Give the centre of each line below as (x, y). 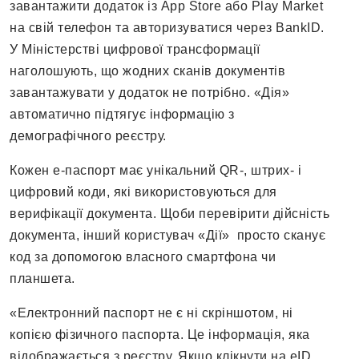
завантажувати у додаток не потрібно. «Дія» (149, 93)
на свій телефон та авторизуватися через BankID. (167, 28)
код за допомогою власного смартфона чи (143, 257)
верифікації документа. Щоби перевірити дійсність (169, 214)
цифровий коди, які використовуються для (143, 192)
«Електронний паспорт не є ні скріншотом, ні (151, 313)
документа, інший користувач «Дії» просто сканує (167, 236)
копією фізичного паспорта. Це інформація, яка (160, 335)
